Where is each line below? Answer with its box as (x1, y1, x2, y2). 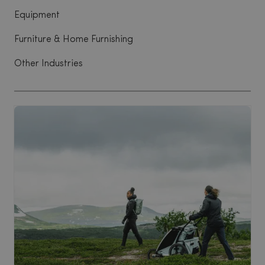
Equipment (14, 11, 60, 20)
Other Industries (14, 59, 83, 69)
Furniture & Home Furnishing (14, 35, 133, 44)
